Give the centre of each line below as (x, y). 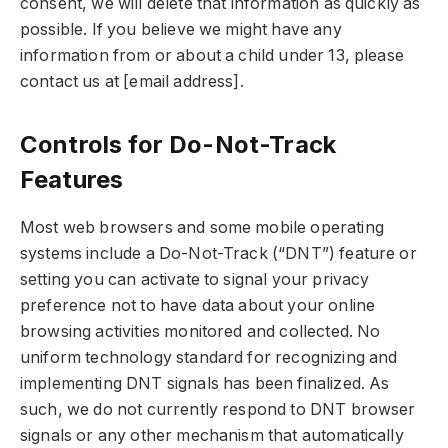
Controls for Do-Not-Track (178, 144)
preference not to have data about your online (198, 305)
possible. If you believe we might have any (181, 29)
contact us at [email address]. (132, 81)
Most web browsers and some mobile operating (202, 227)
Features (72, 179)
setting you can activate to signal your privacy (195, 279)
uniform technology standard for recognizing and (209, 357)
